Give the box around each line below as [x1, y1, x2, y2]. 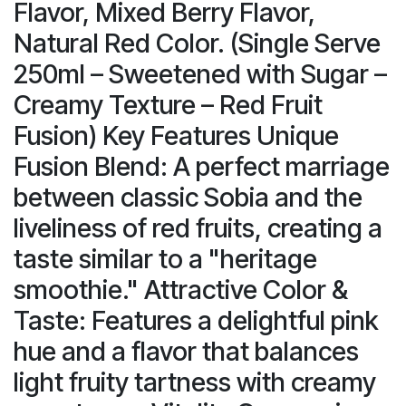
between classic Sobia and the [14, 180, 362, 213]
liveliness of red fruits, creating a [14, 211, 382, 244]
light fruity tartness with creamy [14, 365, 376, 398]
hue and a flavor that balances [14, 334, 359, 367]
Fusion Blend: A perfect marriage [14, 150, 390, 182]
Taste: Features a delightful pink [14, 304, 379, 336]
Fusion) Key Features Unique [14, 119, 339, 151]
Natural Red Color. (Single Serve [14, 26, 381, 59]
